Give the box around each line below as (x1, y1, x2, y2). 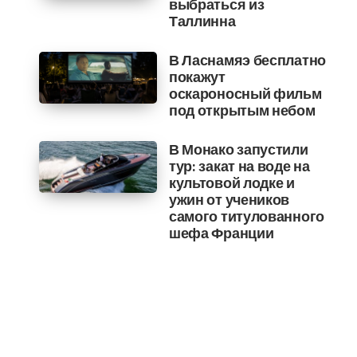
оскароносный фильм (168, 84, 322, 103)
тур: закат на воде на (168, 157, 310, 175)
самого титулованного (168, 207, 324, 226)
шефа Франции (168, 224, 274, 242)
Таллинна (168, 12, 236, 30)
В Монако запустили (168, 140, 308, 159)
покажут (168, 68, 226, 86)
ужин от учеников (168, 190, 290, 209)
